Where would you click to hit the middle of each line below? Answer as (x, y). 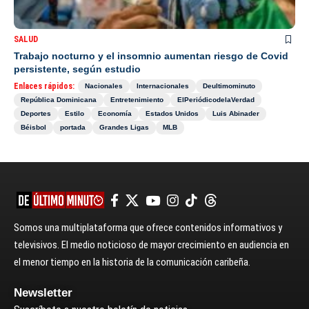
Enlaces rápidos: (44, 87)
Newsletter (43, 293)
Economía (115, 114)
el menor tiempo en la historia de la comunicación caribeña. (132, 262)
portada (73, 128)
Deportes (36, 114)
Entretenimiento (137, 100)
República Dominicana (59, 100)
